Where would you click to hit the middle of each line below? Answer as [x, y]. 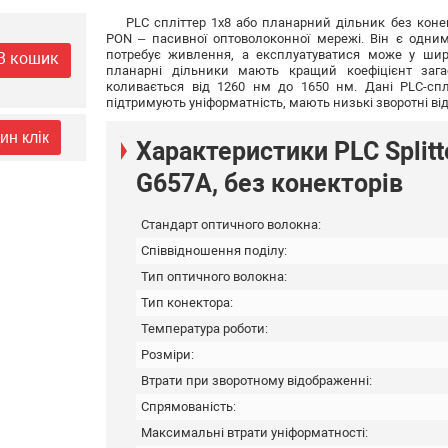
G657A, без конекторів [269, 183]
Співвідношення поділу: [214, 250]
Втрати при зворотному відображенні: [256, 380]
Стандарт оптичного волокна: [231, 224]
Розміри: [167, 354]
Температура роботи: [204, 328]
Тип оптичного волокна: [214, 276]
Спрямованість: [188, 406]
